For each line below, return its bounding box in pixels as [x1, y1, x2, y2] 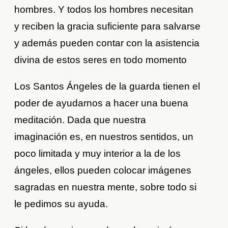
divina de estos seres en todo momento [14, 54, 187, 66]
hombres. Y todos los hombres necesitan [14, 4, 194, 15]
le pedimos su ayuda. [14, 198, 108, 210]
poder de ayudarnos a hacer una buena [14, 98, 189, 109]
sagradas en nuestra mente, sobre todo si [14, 182, 197, 193]
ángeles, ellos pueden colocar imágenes [14, 165, 192, 176]
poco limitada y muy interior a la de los [14, 148, 181, 159]
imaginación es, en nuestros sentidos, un [14, 131, 194, 142]
